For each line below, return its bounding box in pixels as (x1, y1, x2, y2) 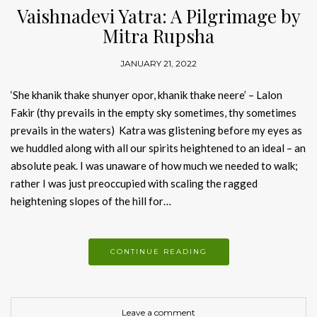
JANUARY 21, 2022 (120, 58, 197, 69)
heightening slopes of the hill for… (11, 195, 171, 208)
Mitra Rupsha (103, 23, 214, 49)
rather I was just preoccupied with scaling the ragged (11, 177, 258, 190)
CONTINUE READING (110, 247, 207, 257)
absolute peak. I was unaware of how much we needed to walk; (11, 159, 298, 173)
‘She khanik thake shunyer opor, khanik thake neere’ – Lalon (11, 88, 282, 102)
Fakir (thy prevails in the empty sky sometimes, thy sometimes (11, 106, 296, 120)
